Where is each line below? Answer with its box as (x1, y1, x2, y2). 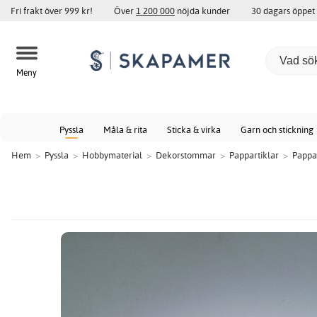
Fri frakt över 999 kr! (11, 5, 93, 16)
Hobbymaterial (82, 149, 142, 161)
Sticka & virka (167, 124, 221, 135)
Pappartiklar (229, 149, 279, 161)
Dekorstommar (156, 149, 216, 161)
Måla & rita (103, 124, 147, 135)
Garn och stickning (241, 124, 313, 135)
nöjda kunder (175, 5, 230, 16)
